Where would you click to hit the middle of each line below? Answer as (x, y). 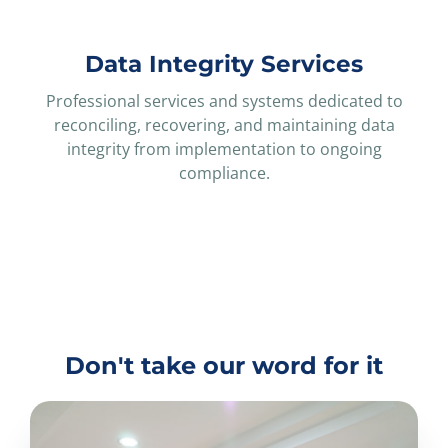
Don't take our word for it (224, 365)
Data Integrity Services (224, 63)
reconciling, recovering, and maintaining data (224, 124)
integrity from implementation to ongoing (224, 148)
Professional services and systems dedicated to (224, 100)
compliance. (224, 172)
